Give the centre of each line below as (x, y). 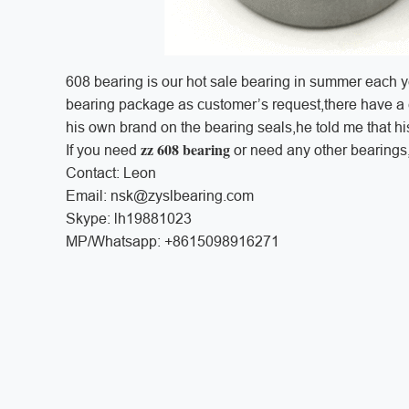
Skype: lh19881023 (129, 218)
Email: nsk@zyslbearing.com (160, 195)
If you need (103, 150)
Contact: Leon (111, 173)
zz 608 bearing (185, 149)
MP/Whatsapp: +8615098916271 (173, 241)
